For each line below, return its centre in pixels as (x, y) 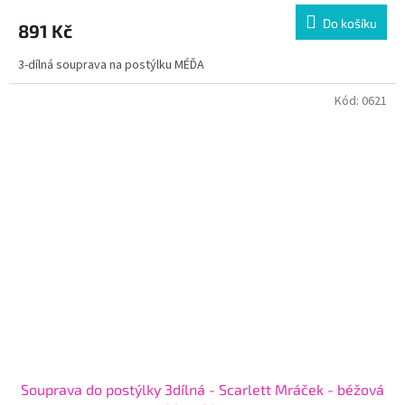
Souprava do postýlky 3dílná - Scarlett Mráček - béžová (202, 390)
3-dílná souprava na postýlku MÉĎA (111, 66)
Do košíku (350, 24)
